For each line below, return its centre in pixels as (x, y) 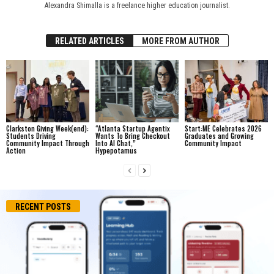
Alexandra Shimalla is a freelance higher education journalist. (137, 6)
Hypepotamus (116, 150)
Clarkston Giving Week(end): (47, 128)
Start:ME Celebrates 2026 (223, 128)
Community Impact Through (48, 143)
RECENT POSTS (43, 206)
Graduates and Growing (219, 135)
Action (16, 150)
